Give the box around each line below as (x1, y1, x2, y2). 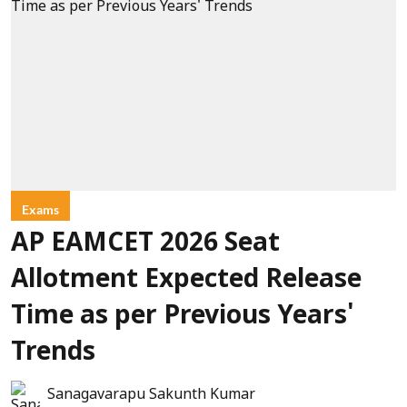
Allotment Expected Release (11, 265, 362, 296)
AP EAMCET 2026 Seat (11, 229, 280, 260)
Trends (11, 338, 95, 369)
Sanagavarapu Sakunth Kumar (47, 386, 255, 404)
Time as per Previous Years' (11, 302, 354, 333)
